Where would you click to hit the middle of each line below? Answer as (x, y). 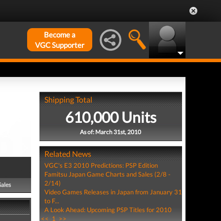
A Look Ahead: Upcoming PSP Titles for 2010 (108, 210)
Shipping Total (68, 99)
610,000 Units (110, 117)
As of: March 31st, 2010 (111, 132)
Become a (60, 35)
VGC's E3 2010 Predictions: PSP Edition (101, 165)
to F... (52, 201)
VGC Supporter (60, 45)
